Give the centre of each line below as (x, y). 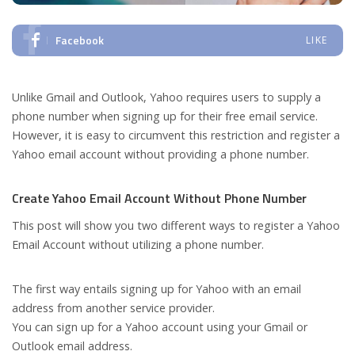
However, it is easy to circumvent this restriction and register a (176, 135)
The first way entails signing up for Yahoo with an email (157, 288)
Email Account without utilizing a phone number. (138, 244)
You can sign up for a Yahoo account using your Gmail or (160, 326)
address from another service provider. (113, 307)
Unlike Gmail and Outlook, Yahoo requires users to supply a (166, 97)
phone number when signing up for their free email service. (165, 116)
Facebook (80, 40)
